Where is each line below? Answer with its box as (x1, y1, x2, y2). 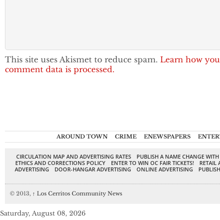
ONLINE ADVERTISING (137, 165, 193, 173)
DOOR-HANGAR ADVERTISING (55, 165, 131, 173)
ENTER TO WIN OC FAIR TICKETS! (111, 159, 194, 167)
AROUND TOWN (56, 133, 108, 140)
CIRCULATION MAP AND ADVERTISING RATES (16, 153, 131, 161)
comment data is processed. (5, 65, 114, 75)
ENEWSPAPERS (143, 133, 191, 140)
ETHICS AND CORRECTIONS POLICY (15, 159, 106, 167)
